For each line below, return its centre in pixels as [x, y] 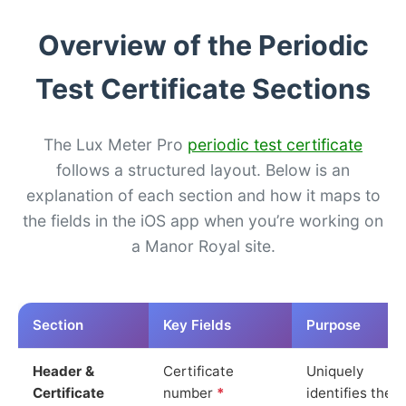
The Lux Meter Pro [116, 144]
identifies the [349, 392]
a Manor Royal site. [203, 246]
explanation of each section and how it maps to [203, 195]
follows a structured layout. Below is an [203, 169]
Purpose [333, 324]
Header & [63, 371]
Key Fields [197, 324]
